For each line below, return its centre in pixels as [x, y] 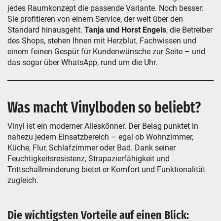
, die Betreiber [189, 30]
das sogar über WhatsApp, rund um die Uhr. [82, 62]
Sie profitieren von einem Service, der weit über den [95, 19]
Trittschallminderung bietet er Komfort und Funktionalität [106, 169]
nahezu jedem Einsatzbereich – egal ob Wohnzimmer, [100, 137]
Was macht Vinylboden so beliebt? [104, 108]
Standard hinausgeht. [46, 30]
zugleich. [23, 180]
